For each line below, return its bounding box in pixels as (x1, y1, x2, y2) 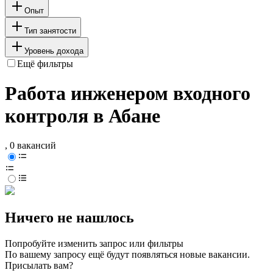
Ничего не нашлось (5, 210, 134, 226)
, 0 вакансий (5, 140, 56, 151)
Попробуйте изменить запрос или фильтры (5, 238, 183, 249)
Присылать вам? (5, 260, 73, 271)
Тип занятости (24, 26, 76, 35)
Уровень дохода (24, 46, 83, 55)
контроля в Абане (5, 105, 160, 127)
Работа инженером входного (5, 82, 250, 105)
